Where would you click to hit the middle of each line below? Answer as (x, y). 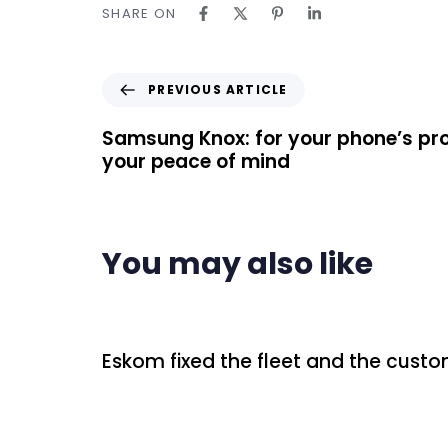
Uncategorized (272, 310)
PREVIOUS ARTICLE (218, 90)
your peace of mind (196, 162)
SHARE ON (139, 14)
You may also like (237, 263)
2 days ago (154, 310)
